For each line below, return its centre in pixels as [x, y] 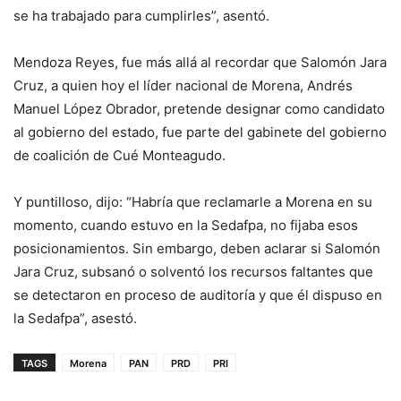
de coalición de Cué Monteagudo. [119, 156]
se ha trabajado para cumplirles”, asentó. [141, 16]
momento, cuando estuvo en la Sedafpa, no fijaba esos [186, 226]
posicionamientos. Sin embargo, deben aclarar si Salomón [197, 249]
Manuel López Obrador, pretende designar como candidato [199, 109]
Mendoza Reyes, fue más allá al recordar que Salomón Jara [200, 63]
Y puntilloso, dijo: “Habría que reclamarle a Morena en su [193, 202]
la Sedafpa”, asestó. [75, 319]
